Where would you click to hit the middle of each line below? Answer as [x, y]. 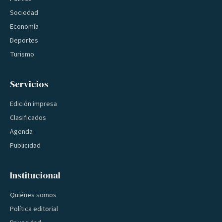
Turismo [22, 55]
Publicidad [25, 146]
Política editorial [34, 209]
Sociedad [24, 13]
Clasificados [28, 118]
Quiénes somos [33, 195]
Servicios [29, 84]
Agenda [21, 132]
